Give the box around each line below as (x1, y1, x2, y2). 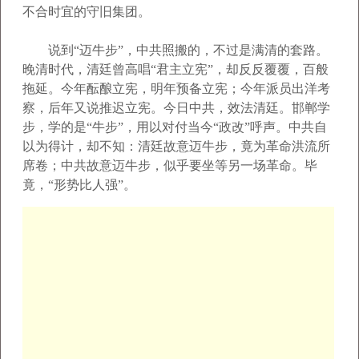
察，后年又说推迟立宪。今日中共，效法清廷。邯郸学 (22, 101, 330, 115)
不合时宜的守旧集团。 (22, 5, 151, 18)
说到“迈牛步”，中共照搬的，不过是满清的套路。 (22, 43, 329, 57)
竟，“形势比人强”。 (22, 178, 136, 192)
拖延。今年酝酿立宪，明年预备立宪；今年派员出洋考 (22, 82, 330, 95)
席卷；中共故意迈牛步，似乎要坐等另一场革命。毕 (22, 159, 317, 172)
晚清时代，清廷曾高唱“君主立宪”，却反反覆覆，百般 (22, 63, 329, 76)
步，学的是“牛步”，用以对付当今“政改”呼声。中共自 (22, 120, 327, 134)
